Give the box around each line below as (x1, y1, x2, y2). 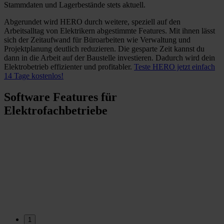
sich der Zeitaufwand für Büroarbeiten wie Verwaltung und (4, 35, 190, 44)
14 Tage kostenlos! (4, 71, 63, 80)
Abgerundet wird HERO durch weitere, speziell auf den (4, 17, 180, 26)
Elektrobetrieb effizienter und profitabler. (4, 62, 134, 71)
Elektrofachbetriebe (4, 103, 107, 117)
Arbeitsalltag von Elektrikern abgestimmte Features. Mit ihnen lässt (4, 26, 215, 35)
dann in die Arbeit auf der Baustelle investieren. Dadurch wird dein (4, 53, 215, 62)
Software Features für (4, 90, 117, 103)
